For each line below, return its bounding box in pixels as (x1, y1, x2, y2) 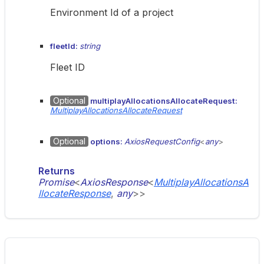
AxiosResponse (80, 176, 148, 188)
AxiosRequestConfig (124, 137, 200, 146)
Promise (38, 176, 74, 188)
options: (88, 137, 124, 146)
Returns (38, 165, 75, 177)
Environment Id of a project (50, 6, 173, 18)
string (80, 41, 100, 51)
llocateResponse (38, 187, 111, 199)
